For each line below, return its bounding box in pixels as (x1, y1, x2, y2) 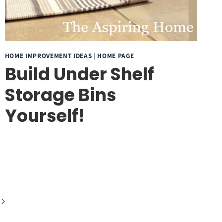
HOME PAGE (97, 51, 134, 60)
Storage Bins (4, 83, 116, 108)
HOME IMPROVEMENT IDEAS (4, 51, 92, 60)
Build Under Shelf (4, 62, 154, 87)
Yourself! (4, 104, 85, 128)
